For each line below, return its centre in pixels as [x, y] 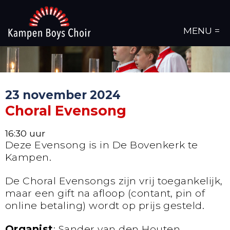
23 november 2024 [63, 95]
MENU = [202, 31]
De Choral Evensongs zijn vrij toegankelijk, [114, 180]
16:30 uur [25, 133]
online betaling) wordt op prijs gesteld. [105, 205]
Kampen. [28, 157]
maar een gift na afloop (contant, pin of [105, 193]
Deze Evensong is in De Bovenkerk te [102, 145]
